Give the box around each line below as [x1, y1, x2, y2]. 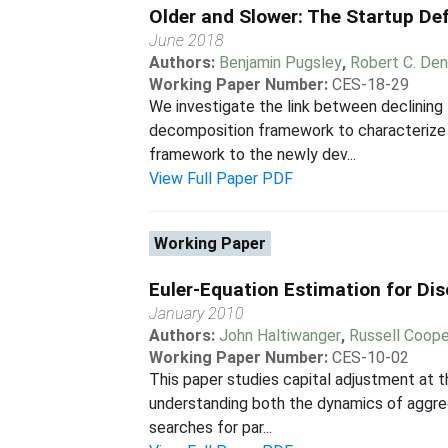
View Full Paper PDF [149, 169, 294, 188]
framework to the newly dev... [149, 145, 357, 164]
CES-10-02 [332, 348, 410, 367]
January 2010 [149, 304, 245, 323]
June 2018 [149, 31, 225, 50]
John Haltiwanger [219, 326, 342, 345]
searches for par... [149, 418, 273, 437]
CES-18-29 [332, 75, 410, 94]
